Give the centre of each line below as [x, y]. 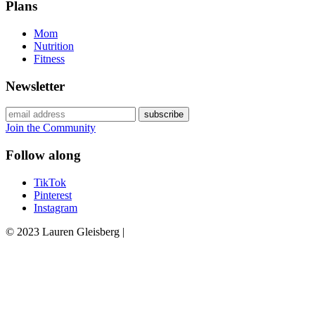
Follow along [43, 155]
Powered [25, 243]
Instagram [56, 207]
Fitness [49, 58]
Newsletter [35, 86]
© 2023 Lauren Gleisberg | [65, 231]
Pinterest [53, 195]
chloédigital [31, 269]
